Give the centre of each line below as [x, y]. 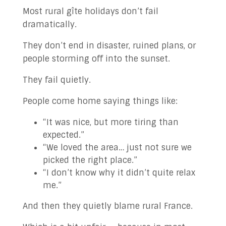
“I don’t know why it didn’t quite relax [119, 173]
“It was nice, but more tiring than [110, 122]
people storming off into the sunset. [96, 59]
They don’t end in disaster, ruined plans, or [109, 46]
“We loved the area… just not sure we [117, 148]
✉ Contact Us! [123, 10]
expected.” [63, 135]
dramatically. [49, 24]
